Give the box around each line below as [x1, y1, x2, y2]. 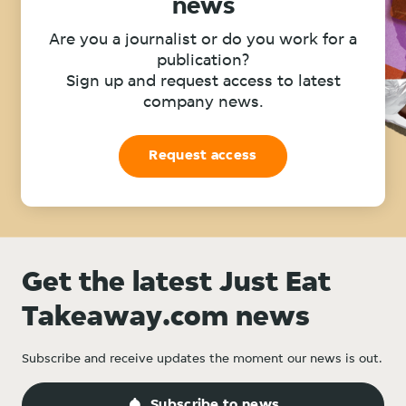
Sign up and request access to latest [65, 73, 341, 91]
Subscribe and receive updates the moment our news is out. [22, 353, 382, 366]
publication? [157, 53, 249, 70]
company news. [142, 94, 264, 111]
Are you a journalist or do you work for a [49, 32, 357, 49]
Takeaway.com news [22, 304, 310, 333]
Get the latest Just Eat [22, 269, 331, 298]
